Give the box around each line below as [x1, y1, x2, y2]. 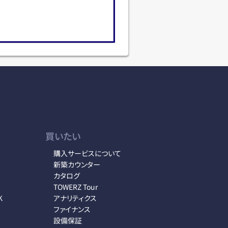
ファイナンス [53, 204, 91, 214]
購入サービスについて [53, 148, 121, 158]
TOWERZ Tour [53, 182, 98, 192]
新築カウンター [53, 159, 100, 169]
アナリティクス [53, 193, 97, 203]
